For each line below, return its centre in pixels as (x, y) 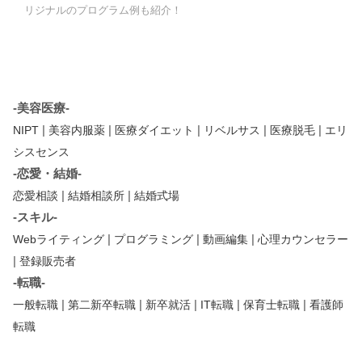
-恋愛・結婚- (47, 173)
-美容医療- (41, 107)
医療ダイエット (154, 130)
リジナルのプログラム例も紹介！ (103, 10)
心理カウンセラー (303, 239)
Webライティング (59, 239)
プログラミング (154, 239)
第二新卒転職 (102, 304)
